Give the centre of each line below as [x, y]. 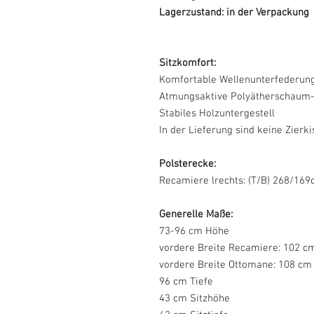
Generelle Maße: [196, 214]
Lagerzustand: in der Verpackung [235, 12]
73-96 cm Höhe [194, 231]
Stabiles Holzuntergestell [217, 113]
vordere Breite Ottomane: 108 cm [235, 265]
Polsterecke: [187, 164]
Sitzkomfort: [187, 63]
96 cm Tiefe [186, 281]
